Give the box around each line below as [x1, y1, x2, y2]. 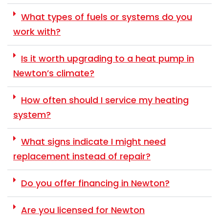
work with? [13, 25, 61, 38]
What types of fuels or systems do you [21, 10, 192, 23]
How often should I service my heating [21, 93, 189, 106]
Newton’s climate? [13, 66, 94, 79]
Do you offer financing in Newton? [21, 176, 170, 189]
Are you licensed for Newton [21, 203, 145, 216]
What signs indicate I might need [21, 135, 166, 148]
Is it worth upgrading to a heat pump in [21, 52, 194, 65]
